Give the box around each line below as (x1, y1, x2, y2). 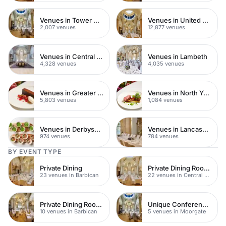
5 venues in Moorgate (148, 207, 206, 215)
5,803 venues (40, 96, 76, 103)
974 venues (40, 132, 70, 140)
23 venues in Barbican (40, 171, 99, 179)
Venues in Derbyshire (94, 125, 100, 133)
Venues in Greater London (97, 88, 103, 97)
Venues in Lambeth (148, 52, 207, 61)
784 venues (148, 132, 179, 140)
